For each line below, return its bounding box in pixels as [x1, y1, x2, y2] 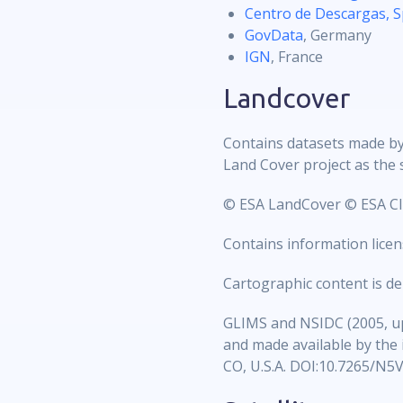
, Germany [303, 25, 372, 45]
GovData [245, 25, 304, 45]
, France [271, 47, 327, 67]
